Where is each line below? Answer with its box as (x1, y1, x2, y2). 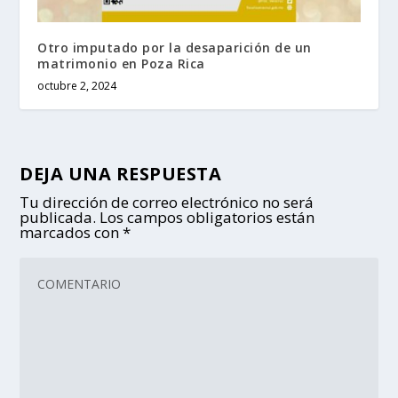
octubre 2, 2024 (37, 77, 117, 93)
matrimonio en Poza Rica (37, 54, 205, 72)
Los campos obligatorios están (99, 206, 315, 227)
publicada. (20, 206, 97, 227)
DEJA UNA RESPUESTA (20, 161, 222, 186)
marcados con (20, 221, 123, 243)
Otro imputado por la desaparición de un (37, 38, 312, 56)
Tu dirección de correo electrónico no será (20, 191, 314, 212)
